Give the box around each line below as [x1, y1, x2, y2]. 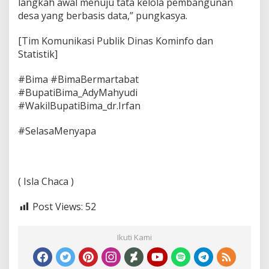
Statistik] [18, 47, 58, 61]
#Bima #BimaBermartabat [18, 73, 139, 86]
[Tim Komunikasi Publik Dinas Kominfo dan [18, 34, 213, 47]
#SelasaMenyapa [18, 124, 96, 138]
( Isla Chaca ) [18, 175, 74, 188]
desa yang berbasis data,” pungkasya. [18, 9, 187, 22]
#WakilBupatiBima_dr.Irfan [18, 99, 141, 112]
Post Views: [32, 200, 83, 213]
